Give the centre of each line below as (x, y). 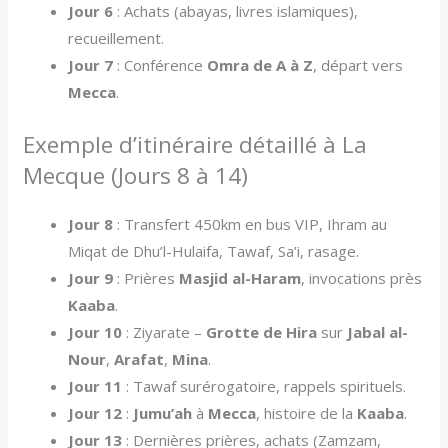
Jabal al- (378, 331)
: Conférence (160, 65)
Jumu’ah (163, 412)
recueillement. (116, 38)
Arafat (139, 358)
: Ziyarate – (164, 331)
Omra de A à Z (260, 65)
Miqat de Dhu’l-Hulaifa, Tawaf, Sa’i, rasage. (214, 250)
